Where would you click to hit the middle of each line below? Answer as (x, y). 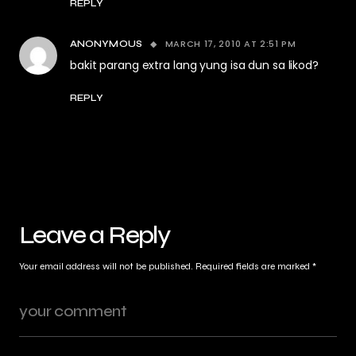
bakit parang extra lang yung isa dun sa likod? (194, 65)
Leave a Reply (95, 235)
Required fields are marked (254, 266)
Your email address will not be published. (106, 266)
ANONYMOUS (106, 44)
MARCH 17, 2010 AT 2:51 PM (230, 44)
